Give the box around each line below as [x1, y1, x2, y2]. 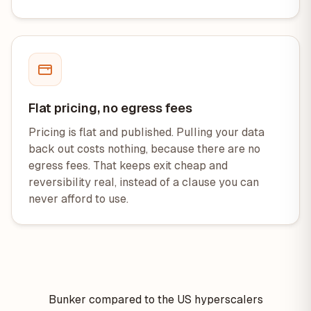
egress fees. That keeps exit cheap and [28, 159, 228, 172]
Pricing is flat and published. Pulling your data [28, 126, 264, 139]
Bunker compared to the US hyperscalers [48, 293, 263, 306]
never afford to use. [28, 192, 128, 205]
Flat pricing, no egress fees [28, 101, 192, 115]
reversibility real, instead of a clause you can [28, 176, 259, 189]
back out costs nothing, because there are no [28, 142, 260, 155]
